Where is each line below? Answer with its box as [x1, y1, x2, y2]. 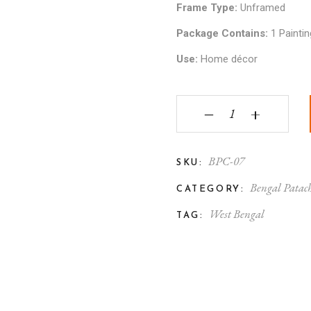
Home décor [201, 53, 258, 65]
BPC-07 [208, 153, 245, 169]
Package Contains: [176, 27, 271, 40]
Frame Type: [176, 1, 240, 14]
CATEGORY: [176, 185, 245, 194]
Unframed [240, 1, 285, 14]
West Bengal [209, 206, 265, 221]
